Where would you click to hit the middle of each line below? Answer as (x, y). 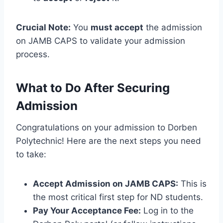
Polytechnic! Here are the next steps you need (109, 141)
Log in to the (167, 210)
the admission (173, 27)
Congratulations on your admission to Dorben (107, 127)
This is (192, 183)
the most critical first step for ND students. (118, 197)
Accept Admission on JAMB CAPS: (106, 183)
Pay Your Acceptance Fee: (87, 210)
